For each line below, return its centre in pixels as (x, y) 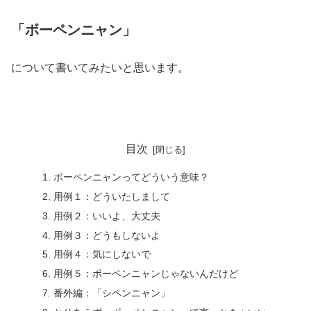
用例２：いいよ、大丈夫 (107, 216)
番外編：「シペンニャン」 (111, 293)
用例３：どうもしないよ (107, 235)
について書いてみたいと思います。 (100, 67)
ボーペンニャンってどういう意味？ (131, 177)
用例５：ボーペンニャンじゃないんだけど (145, 274)
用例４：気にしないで (102, 254)
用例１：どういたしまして (111, 196)
